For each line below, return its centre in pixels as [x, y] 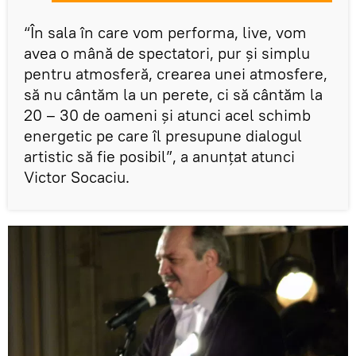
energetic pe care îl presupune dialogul [163, 135]
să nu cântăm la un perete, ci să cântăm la [173, 94]
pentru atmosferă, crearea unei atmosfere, [176, 73]
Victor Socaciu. [77, 176]
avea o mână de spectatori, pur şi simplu [167, 52]
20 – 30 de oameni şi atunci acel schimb [167, 114]
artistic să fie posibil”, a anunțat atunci [159, 156]
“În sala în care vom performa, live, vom [165, 32]
